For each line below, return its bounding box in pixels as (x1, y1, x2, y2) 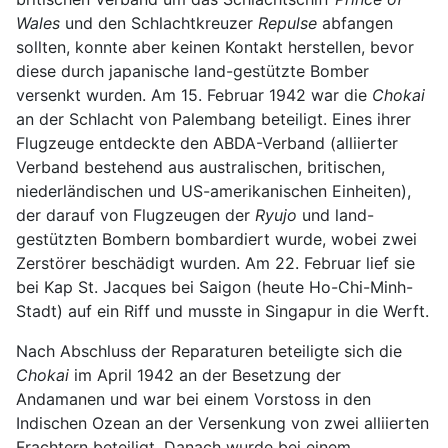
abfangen (317, 12, 393, 33)
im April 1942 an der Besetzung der (69, 364, 341, 385)
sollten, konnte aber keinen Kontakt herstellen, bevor (16, 36, 414, 57)
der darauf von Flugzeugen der (16, 204, 250, 225)
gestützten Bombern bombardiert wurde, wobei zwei (16, 228, 417, 249)
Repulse (258, 12, 317, 33)
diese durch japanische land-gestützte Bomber (16, 60, 369, 81)
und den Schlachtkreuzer (60, 12, 258, 33)
